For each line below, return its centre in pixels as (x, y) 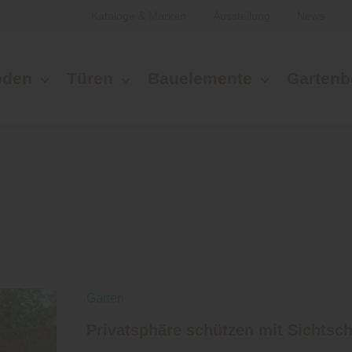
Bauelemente (200, 78)
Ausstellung (243, 16)
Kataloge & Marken (140, 16)
